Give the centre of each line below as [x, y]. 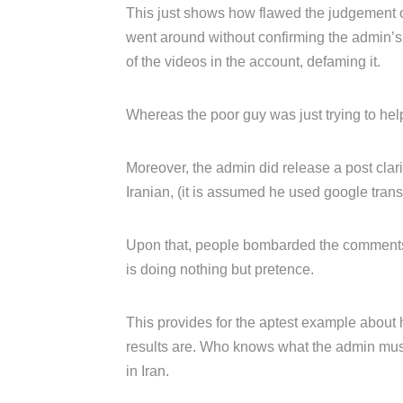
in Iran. [148, 371]
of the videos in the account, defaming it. [253, 61]
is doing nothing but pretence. [220, 269]
